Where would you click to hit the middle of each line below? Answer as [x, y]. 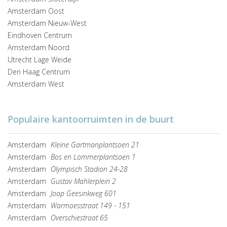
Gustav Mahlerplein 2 [83, 181]
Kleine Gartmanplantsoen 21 [95, 145]
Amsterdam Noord [39, 48]
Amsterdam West [36, 84]
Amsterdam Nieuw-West [47, 23]
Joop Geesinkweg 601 [84, 194]
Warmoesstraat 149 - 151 [90, 206]
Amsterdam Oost [36, 11]
